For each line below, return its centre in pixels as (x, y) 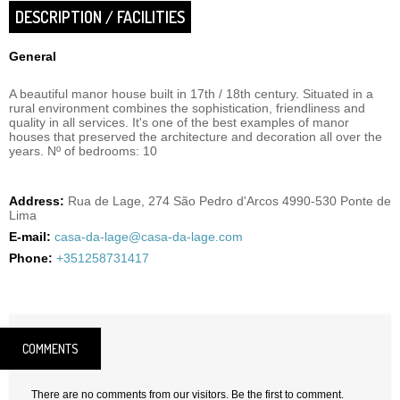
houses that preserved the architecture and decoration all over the (196, 137)
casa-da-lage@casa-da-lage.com (149, 237)
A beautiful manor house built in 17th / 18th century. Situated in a (191, 94)
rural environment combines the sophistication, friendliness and (187, 108)
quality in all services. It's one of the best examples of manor (179, 122)
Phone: (31, 258)
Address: (37, 201)
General (33, 56)
